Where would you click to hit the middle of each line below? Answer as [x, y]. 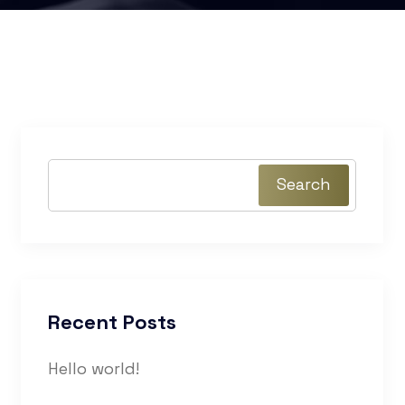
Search [304, 184]
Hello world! [94, 368]
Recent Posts [112, 322]
